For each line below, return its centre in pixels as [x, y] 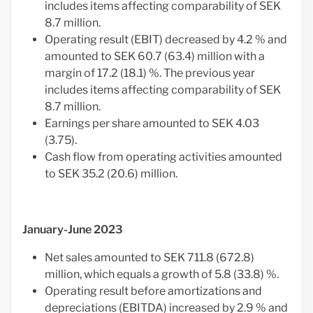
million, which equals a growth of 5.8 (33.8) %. [162, 274]
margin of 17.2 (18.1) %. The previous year [150, 73]
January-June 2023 [73, 230]
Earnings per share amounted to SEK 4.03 [152, 123]
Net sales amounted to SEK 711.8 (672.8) [150, 257]
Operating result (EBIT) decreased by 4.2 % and [166, 39]
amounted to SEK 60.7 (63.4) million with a [155, 56]
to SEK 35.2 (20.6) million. [111, 174]
